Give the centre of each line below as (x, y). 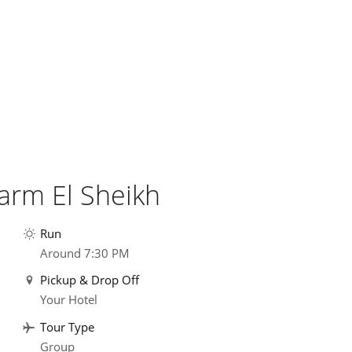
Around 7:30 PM (85, 253)
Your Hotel (69, 300)
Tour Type (68, 327)
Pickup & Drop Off (90, 280)
